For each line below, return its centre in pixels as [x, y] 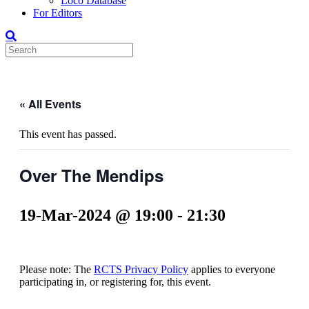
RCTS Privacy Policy [141, 269]
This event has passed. [68, 134]
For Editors [58, 13]
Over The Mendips [91, 175]
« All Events [50, 104]
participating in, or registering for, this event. [115, 281]
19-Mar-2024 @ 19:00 [96, 215]
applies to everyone [232, 269]
